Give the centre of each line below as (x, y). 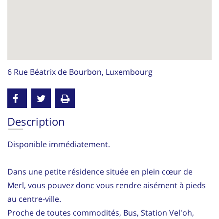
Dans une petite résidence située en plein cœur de (100, 171)
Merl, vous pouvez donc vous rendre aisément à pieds (107, 185)
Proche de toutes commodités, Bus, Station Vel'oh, (101, 212)
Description (36, 121)
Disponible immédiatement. (59, 144)
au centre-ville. (34, 199)
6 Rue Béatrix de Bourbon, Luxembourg (80, 72)
